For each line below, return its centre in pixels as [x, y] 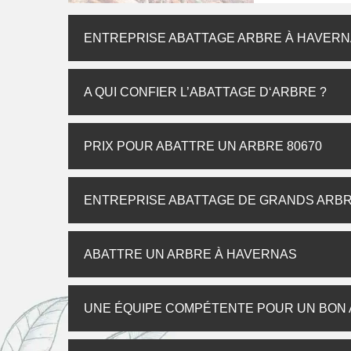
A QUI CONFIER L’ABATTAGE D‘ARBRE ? [205, 92]
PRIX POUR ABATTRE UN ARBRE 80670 [203, 146]
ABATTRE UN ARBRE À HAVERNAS [190, 254]
